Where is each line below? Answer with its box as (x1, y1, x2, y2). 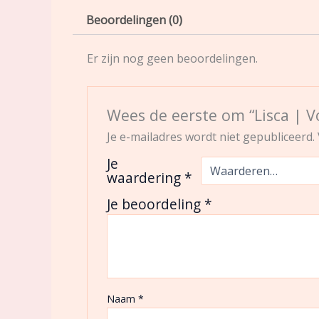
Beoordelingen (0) (86, 12, 183, 28)
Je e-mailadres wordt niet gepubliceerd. (106, 129, 315, 145)
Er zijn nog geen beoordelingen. (87, 51, 258, 66)
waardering (106, 168, 184, 188)
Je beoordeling (106, 194, 204, 214)
